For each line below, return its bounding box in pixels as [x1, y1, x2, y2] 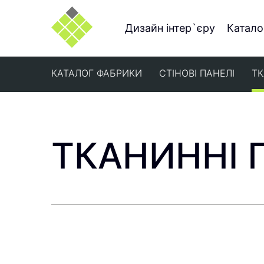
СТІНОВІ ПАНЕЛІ [159, 67, 235, 79]
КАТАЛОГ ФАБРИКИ [51, 67, 142, 79]
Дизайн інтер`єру [124, 22, 215, 34]
